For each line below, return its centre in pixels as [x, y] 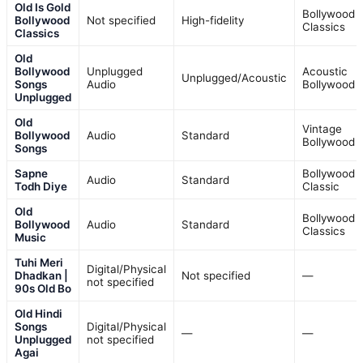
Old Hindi [38, 313]
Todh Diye [41, 186]
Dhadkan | [41, 275]
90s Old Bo [43, 288]
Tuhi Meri [39, 262]
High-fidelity [213, 20]
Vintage [322, 128]
